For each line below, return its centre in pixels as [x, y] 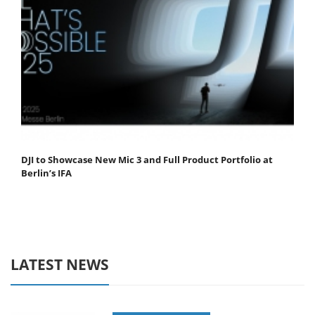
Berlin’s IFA [46, 173]
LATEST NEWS [60, 265]
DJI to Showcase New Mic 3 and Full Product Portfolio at [147, 160]
